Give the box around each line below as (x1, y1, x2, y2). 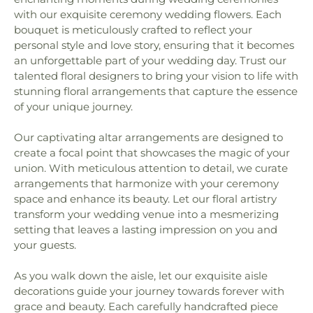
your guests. (14, 238, 76, 252)
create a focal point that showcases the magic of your (14, 146, 290, 159)
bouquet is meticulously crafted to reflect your (14, 23, 252, 36)
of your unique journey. (14, 100, 133, 113)
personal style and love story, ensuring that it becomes (14, 38, 294, 52)
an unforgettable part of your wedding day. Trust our (14, 54, 286, 67)
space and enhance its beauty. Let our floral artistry (14, 192, 277, 205)
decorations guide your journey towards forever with (14, 284, 284, 298)
